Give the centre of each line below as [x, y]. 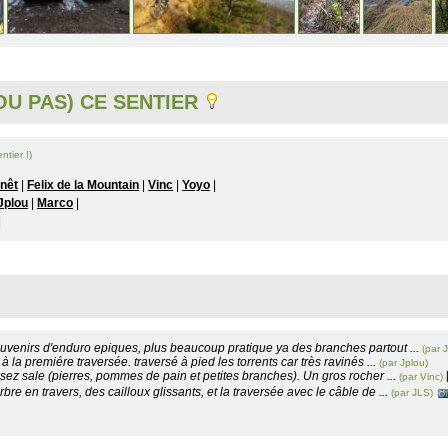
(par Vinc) [421, 376]
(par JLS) [412, 392]
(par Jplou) [403, 362]
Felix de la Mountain [83, 185]
